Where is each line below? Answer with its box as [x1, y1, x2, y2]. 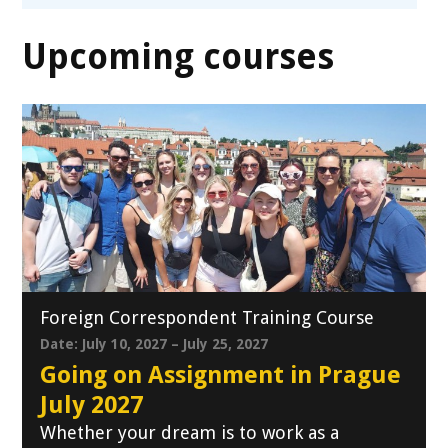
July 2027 [40, 391, 144, 420]
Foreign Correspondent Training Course [40, 307, 375, 329]
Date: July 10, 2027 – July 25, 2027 [40, 336, 269, 353]
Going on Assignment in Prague [40, 361, 402, 390]
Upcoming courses [22, 35, 335, 77]
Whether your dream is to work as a [40, 422, 340, 444]
